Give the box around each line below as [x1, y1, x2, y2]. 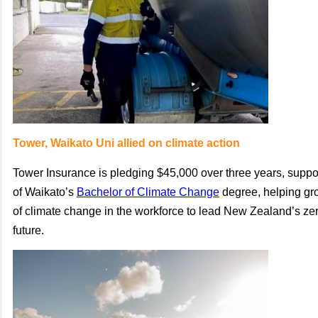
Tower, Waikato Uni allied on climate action [13, 137, 240, 149]
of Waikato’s [13, 186, 77, 198]
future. [13, 224, 44, 236]
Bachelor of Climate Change [77, 186, 219, 198]
